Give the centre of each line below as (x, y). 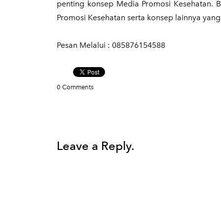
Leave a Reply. (95, 146)
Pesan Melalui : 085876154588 (111, 45)
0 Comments (75, 87)
